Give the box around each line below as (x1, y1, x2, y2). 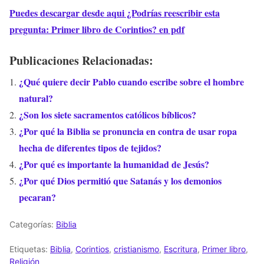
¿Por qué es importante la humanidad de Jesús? (19, 157, 209, 171)
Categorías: (9, 219, 56, 230)
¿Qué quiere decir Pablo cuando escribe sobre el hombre (19, 75, 244, 89)
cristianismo (114, 244, 159, 255)
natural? (19, 91, 53, 105)
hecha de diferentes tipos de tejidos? (19, 141, 161, 155)
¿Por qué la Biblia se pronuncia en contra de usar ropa (19, 124, 237, 138)
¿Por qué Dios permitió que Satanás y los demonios (19, 174, 222, 188)
